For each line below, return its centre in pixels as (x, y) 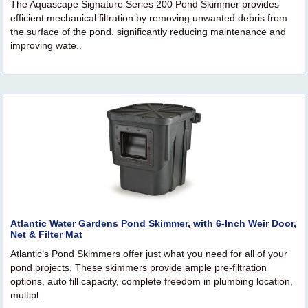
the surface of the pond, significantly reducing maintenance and (148, 32)
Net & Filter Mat (46, 235)
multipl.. (27, 295)
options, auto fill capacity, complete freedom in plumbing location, (152, 282)
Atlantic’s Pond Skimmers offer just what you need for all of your (149, 254)
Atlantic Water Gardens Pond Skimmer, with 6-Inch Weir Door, (153, 224)
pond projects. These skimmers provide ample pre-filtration (139, 268)
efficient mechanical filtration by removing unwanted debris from (149, 18)
